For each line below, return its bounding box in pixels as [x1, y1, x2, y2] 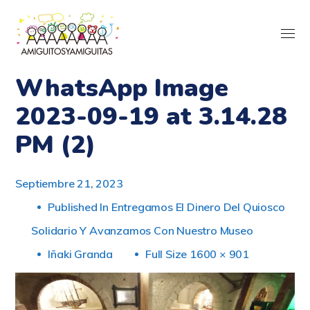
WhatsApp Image [15, 71, 229, 105]
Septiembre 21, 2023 [15, 176, 123, 190]
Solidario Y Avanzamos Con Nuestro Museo [31, 224, 253, 237]
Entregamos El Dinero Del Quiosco [111, 200, 285, 214]
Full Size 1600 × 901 [145, 247, 250, 261]
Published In [48, 200, 111, 214]
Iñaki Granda [48, 247, 113, 261]
